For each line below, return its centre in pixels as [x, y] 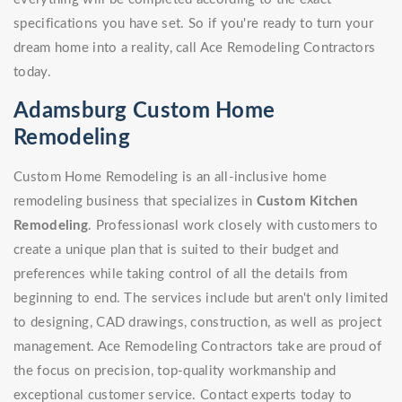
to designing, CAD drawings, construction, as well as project [197, 323]
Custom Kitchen [307, 202]
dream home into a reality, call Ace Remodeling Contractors [195, 48]
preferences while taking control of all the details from [181, 275]
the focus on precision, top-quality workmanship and [175, 371]
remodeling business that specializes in [135, 202]
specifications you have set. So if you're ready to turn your [193, 24]
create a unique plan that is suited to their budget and [176, 250]
